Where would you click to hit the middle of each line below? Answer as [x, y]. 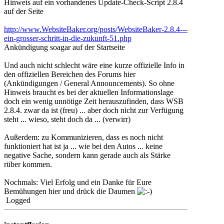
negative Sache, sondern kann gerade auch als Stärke [87, 155]
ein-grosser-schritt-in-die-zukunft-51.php [68, 38]
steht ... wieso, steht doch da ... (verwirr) [67, 119]
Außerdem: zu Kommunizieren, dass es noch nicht [83, 137]
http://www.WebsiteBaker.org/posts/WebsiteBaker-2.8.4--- [96, 29]
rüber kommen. [28, 164]
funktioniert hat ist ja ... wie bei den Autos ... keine [83, 146]
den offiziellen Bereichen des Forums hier [70, 74]
